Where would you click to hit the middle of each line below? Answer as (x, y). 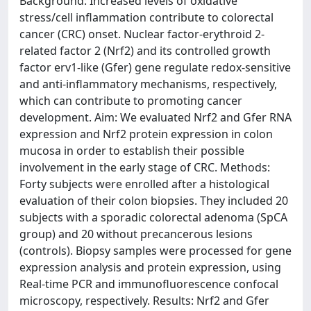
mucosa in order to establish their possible (132, 151)
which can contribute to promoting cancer (131, 101)
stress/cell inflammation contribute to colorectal (146, 17)
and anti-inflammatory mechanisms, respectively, (148, 84)
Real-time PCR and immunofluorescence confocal (149, 284)
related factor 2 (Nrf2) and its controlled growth (145, 51)
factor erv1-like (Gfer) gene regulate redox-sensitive (155, 67)
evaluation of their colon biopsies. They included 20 (154, 201)
